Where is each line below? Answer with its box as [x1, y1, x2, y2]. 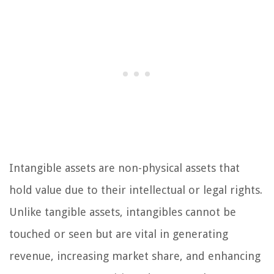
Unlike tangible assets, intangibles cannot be [9, 205, 236, 218]
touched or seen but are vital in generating [9, 227, 228, 240]
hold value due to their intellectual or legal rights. [9, 183, 262, 196]
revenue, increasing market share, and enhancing [9, 249, 261, 262]
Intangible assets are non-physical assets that [9, 161, 240, 174]
